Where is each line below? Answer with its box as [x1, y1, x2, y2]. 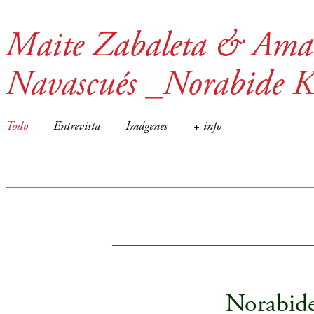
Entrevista [53, 121, 100, 133]
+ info [193, 121, 221, 133]
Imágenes [125, 121, 168, 133]
